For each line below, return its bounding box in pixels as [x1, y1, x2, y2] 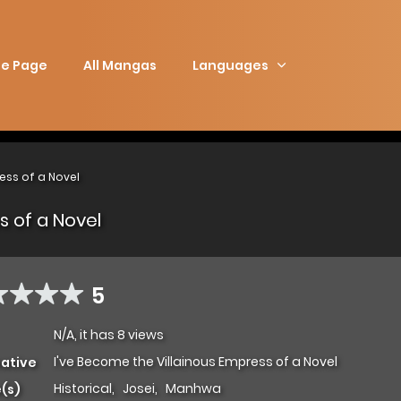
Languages [192, 55, 269, 74]
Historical [54, 379, 112, 397]
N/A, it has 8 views [54, 325, 164, 344]
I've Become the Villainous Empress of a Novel [54, 352, 337, 371]
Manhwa [166, 379, 221, 397]
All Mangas [82, 55, 157, 74]
